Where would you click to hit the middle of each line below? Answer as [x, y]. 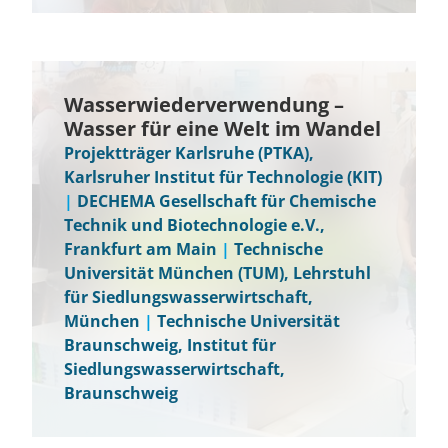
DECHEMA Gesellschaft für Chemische [226, 201]
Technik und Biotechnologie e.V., [194, 225]
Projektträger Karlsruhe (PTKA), [189, 153]
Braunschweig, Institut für [170, 345]
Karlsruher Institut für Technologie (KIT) [223, 177]
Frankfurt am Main [140, 249]
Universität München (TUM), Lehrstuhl [217, 273]
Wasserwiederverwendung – [204, 104]
